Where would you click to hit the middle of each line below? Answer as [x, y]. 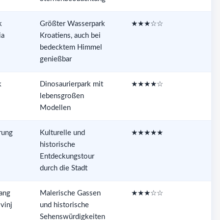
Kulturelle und [62, 133]
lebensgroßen [62, 96]
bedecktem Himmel [71, 47]
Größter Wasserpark [72, 24]
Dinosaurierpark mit [71, 84]
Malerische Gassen [70, 193]
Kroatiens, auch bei [70, 35]
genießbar [55, 59]
